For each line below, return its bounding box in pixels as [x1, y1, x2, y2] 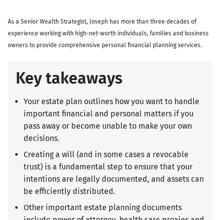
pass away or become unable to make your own [24, 121, 192, 131]
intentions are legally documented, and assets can [24, 174, 204, 184]
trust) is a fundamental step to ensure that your [24, 162, 192, 171]
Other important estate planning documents [24, 202, 182, 212]
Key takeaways [16, 68, 122, 87]
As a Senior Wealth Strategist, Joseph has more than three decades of [8, 18, 196, 25]
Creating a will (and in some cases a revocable [24, 149, 189, 159]
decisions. [24, 133, 59, 143]
